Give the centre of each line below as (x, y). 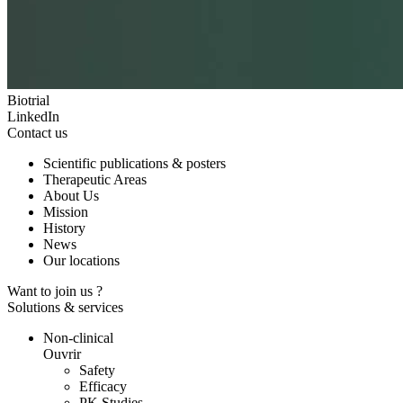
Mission (66, 212)
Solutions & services (65, 308)
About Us (71, 196)
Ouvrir (62, 354)
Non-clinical (78, 338)
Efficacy (103, 387)
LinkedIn (33, 117)
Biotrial (28, 101)
